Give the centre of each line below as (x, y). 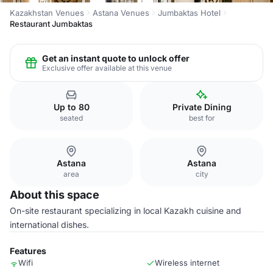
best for (202, 118)
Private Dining (202, 107)
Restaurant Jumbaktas (51, 24)
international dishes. (49, 225)
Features (28, 251)
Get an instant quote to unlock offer (116, 58)
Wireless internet (187, 263)
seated (71, 118)
